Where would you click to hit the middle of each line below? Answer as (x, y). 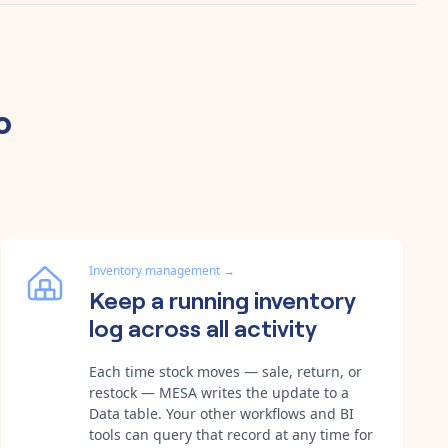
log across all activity (203, 326)
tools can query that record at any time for (231, 434)
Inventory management (154, 270)
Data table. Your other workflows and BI (221, 413)
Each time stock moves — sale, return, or (225, 371)
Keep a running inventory (222, 298)
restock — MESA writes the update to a (219, 392)
